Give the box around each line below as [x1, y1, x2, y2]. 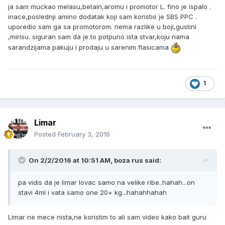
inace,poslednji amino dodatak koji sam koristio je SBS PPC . [8, 13, 197, 21]
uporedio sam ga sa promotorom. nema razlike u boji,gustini [8, 23, 196, 31]
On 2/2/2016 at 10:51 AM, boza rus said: [29, 156, 161, 165]
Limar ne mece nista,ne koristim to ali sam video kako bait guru [8, 213, 206, 221]
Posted [34, 130, 58, 139]
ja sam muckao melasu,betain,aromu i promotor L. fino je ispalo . [8, 3, 211, 11]
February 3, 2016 [58, 130, 110, 139]
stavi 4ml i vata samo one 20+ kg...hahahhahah [18, 188, 167, 197]
